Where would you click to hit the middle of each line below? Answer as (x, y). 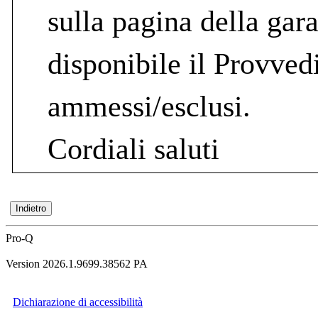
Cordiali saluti (133, 148)
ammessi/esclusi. (149, 106)
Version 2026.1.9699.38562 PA (77, 264)
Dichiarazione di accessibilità (78, 302)
